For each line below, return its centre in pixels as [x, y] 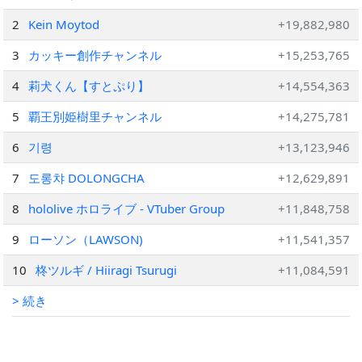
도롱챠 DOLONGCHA [87, 178]
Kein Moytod [64, 24]
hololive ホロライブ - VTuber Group [127, 208]
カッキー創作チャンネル [95, 55]
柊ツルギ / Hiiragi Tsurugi [107, 270]
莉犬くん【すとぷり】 [89, 86]
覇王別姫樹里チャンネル [95, 116]
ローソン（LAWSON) [86, 239]
